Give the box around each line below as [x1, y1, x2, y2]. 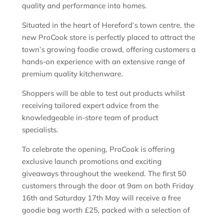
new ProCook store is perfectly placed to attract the [21, 32, 195, 42]
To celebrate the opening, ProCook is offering [21, 144, 175, 154]
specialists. [21, 125, 62, 134]
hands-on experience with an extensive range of [21, 56, 185, 66]
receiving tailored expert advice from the [21, 100, 159, 110]
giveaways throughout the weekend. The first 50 [21, 168, 186, 178]
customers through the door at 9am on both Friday [21, 181, 194, 190]
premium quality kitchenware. [21, 69, 123, 78]
